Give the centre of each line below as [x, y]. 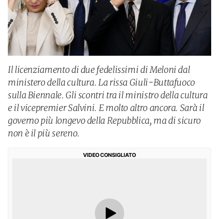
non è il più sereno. [44, 133]
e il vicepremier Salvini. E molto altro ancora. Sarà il [106, 108]
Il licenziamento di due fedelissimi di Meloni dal [99, 70]
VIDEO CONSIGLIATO [109, 155]
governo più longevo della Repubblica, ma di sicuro [105, 120]
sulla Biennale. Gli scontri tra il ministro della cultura [108, 95]
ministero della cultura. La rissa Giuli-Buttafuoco [102, 82]
